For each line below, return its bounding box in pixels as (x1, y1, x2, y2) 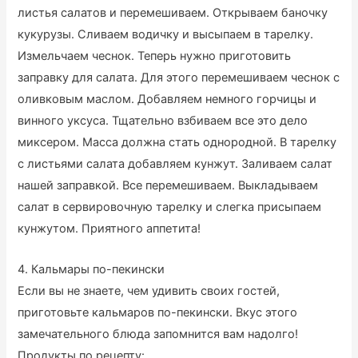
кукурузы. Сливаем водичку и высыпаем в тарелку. (18, 27, 314, 42)
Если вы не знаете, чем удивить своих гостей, (18, 283, 280, 298)
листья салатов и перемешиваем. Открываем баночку (18, 6, 328, 21)
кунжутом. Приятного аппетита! (18, 221, 201, 237)
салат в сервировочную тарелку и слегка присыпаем (18, 200, 322, 215)
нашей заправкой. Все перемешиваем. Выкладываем (18, 178, 319, 193)
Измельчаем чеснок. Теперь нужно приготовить (18, 49, 292, 64)
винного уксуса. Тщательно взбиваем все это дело (18, 113, 308, 129)
